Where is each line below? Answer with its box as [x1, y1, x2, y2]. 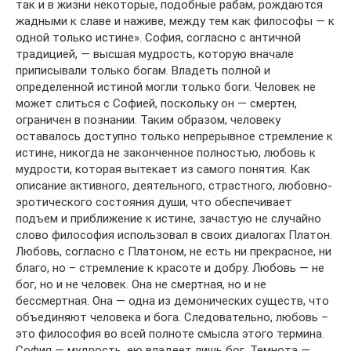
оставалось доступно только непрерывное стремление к [16, 129, 333, 143]
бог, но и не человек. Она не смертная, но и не [16, 277, 266, 291]
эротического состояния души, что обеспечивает [16, 195, 292, 209]
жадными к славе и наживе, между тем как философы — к [16, 14, 335, 28]
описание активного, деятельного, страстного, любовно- [16, 179, 332, 193]
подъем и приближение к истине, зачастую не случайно [16, 212, 321, 226]
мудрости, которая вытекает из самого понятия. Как [16, 162, 310, 176]
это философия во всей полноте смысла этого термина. [16, 327, 324, 341]
